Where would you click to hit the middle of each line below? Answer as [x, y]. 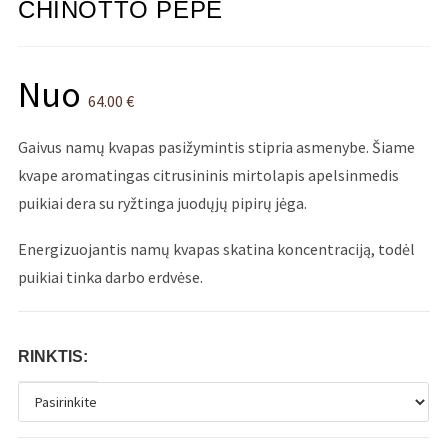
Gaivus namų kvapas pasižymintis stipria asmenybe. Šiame [217, 147]
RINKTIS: [53, 357]
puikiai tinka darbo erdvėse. [111, 277]
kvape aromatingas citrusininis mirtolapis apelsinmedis [209, 175]
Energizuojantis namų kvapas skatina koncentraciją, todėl [217, 249]
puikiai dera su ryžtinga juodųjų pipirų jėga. [163, 203]
